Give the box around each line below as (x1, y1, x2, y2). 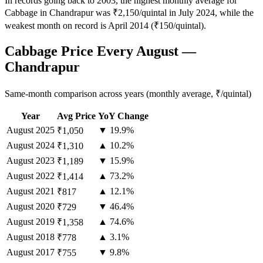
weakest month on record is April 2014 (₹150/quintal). (5, 21, 206, 31)
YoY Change (98, 110, 149, 121)
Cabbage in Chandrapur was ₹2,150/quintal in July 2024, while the (5, 8, 254, 18)
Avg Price (57, 110, 96, 121)
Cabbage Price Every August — (5, 43, 196, 59)
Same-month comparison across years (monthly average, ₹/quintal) (5, 88, 251, 99)
